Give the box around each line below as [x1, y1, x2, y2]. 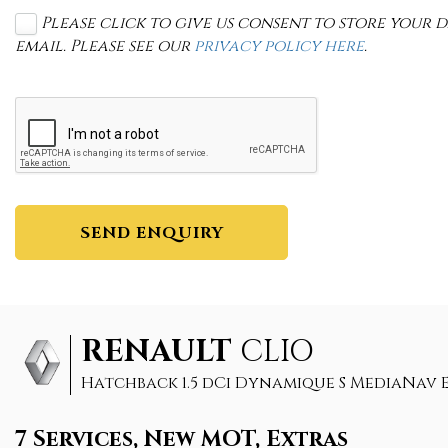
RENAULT [81, 331, 232, 372]
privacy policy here [194, 35, 364, 57]
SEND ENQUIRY [79, 221, 224, 244]
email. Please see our [15, 35, 194, 57]
